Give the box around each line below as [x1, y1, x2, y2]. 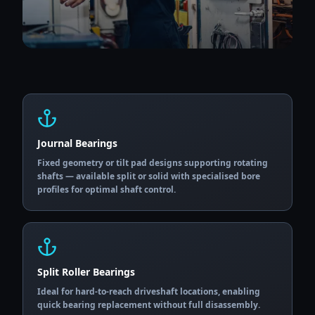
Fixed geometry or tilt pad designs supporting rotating [37, 157, 268, 169]
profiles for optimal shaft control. [37, 184, 176, 195]
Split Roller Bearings [37, 265, 135, 278]
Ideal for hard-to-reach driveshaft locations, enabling [37, 285, 260, 297]
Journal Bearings [37, 136, 117, 150]
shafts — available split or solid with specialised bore [37, 170, 260, 182]
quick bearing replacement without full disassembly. [37, 299, 260, 311]
